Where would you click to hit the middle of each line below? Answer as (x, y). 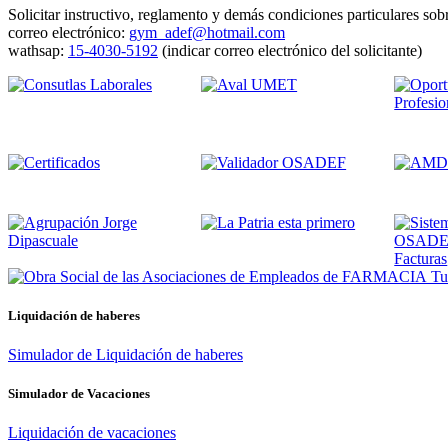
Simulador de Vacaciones (79, 394)
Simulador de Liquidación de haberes (125, 354)
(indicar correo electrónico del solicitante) (290, 50)
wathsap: (38, 50)
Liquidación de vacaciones (92, 433)
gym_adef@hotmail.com (207, 32)
